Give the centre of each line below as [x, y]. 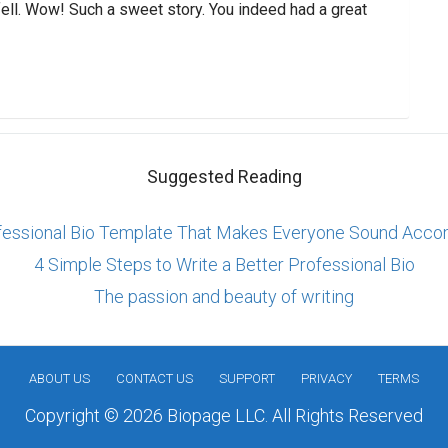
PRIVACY [326, 378]
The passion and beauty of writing [224, 296]
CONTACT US [154, 378]
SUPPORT [247, 378]
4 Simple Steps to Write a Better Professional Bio [224, 264]
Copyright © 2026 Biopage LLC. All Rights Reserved [224, 415]
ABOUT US [59, 378]
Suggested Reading [224, 176]
